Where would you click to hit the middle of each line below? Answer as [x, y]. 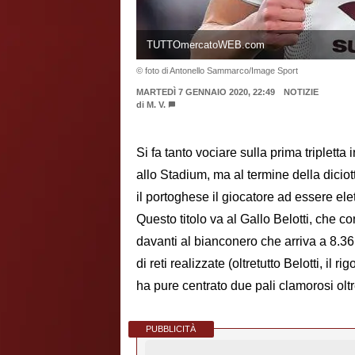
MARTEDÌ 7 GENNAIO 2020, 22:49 [206, 92]
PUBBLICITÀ [171, 329]
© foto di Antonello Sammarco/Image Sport [217, 70]
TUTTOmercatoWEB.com [205, 44]
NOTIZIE [301, 92]
